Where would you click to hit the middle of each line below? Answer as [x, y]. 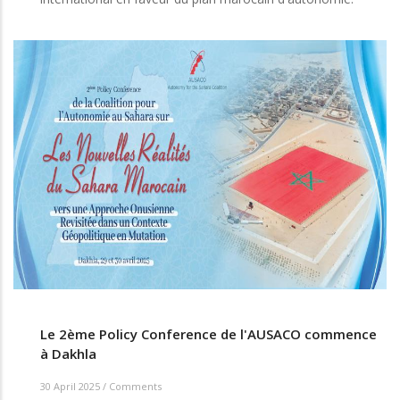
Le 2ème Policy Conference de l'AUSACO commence [208, 334]
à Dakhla [68, 354]
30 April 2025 [71, 386]
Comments [135, 386]
